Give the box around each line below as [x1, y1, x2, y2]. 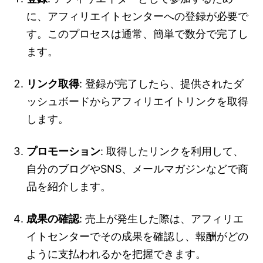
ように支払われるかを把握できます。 [26, 248, 206, 261]
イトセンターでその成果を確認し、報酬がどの [26, 230, 248, 243]
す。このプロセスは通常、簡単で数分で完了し [26, 28, 248, 41]
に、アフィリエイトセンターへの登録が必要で [26, 10, 248, 23]
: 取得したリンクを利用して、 [100, 145, 244, 158]
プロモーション [26, 145, 100, 158]
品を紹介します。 [26, 180, 111, 193]
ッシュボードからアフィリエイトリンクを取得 [26, 95, 248, 108]
